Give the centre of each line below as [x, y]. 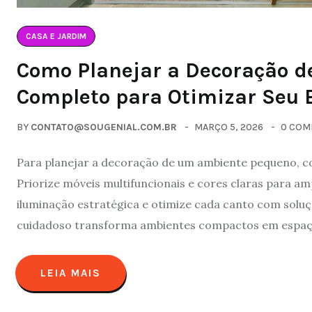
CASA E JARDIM [56, 36]
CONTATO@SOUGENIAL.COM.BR [104, 127]
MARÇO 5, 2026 [229, 127]
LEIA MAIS [71, 273]
